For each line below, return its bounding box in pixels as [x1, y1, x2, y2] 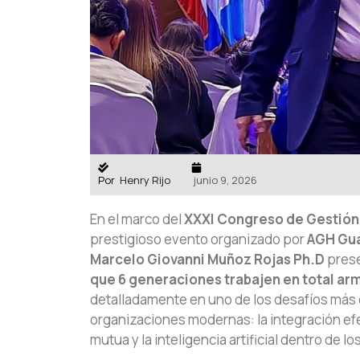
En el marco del [90, 210, 184, 229]
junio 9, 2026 [194, 173, 257, 188]
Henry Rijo [120, 173, 170, 188]
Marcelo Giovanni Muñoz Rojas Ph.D [90, 250, 325, 269]
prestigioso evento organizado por [90, 230, 307, 249]
